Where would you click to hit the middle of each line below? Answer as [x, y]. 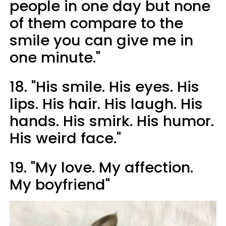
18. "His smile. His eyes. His [104, 87]
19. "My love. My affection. [101, 167]
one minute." [55, 57]
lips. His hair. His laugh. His [106, 104]
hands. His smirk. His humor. [112, 121]
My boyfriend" [60, 184]
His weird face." [65, 138]
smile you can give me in [101, 40]
